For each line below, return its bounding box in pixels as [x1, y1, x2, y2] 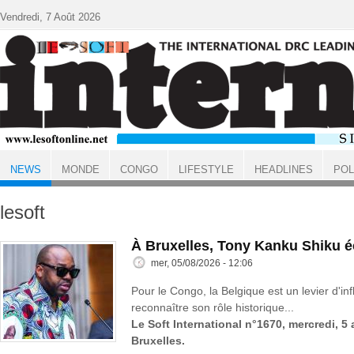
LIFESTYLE [178, 164, 234, 175]
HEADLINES [254, 164, 313, 175]
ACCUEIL [2, 179, 40, 188]
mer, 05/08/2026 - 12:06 [151, 258, 253, 269]
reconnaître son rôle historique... [131, 301, 294, 314]
